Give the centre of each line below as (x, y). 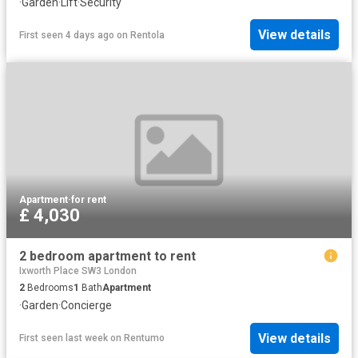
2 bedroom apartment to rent (107, 256)
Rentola (147, 35)
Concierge (86, 306)
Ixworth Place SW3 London (78, 271)
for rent (89, 199)
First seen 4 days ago (67, 35)
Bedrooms (49, 288)
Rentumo (144, 338)
